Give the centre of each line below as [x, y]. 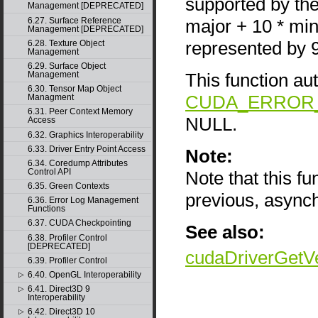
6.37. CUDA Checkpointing [79, 223]
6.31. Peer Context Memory [80, 112]
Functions [46, 209]
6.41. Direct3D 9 [59, 289]
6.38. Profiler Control [67, 237]
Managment [50, 98]
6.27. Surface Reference [74, 20]
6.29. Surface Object [66, 66]
